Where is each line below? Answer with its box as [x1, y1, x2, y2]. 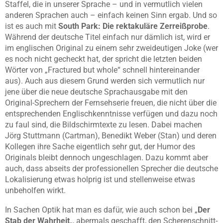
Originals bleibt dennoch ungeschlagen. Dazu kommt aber [5, 153, 208, 163]
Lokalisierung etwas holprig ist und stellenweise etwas [5, 175, 195, 185]
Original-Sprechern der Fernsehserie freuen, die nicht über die [5, 98, 217, 108]
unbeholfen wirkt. [5, 186, 66, 196]
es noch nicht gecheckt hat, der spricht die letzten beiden [5, 54, 202, 64]
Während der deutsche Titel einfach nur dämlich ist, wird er [5, 32, 210, 42]
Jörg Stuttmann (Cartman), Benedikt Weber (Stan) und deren [5, 131, 217, 141]
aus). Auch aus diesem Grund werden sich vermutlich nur [5, 76, 205, 86]
